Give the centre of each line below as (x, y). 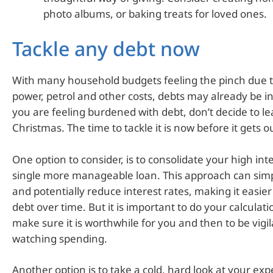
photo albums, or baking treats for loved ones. (155, 13)
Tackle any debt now (106, 49)
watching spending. (60, 238)
